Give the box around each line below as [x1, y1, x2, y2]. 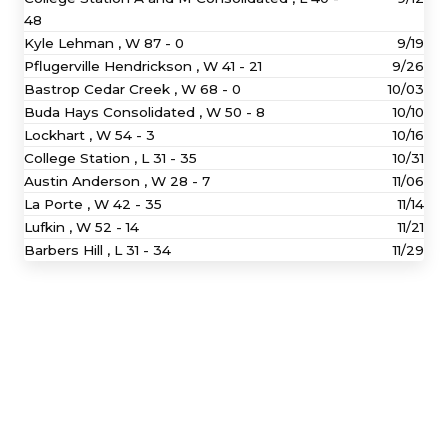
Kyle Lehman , [24, 34, 125, 51]
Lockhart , [24, 126, 96, 143]
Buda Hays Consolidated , [24, 103, 206, 120]
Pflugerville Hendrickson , [24, 57, 203, 74]
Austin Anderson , [24, 172, 151, 189]
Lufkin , [24, 218, 76, 235]
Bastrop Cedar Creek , [24, 80, 181, 97]
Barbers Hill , [24, 241, 114, 258]
